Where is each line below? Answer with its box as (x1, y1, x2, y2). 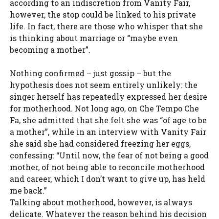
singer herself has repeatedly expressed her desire (10, 91, 207, 102)
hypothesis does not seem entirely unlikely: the (10, 80, 197, 90)
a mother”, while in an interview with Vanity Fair (10, 127, 206, 137)
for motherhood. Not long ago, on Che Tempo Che (10, 103, 199, 114)
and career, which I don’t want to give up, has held (10, 174, 205, 184)
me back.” (10, 185, 47, 196)
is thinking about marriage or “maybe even (10, 33, 178, 44)
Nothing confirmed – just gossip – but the (10, 68, 171, 79)
